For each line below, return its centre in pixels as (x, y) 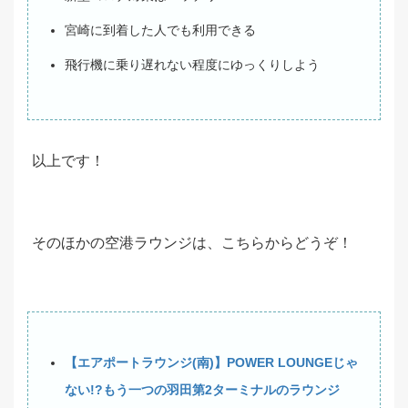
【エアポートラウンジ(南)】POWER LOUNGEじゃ (211, 363)
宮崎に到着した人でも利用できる (160, 31)
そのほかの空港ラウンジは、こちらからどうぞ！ (192, 243)
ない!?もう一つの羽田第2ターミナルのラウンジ (202, 390)
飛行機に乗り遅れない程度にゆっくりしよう (192, 65)
